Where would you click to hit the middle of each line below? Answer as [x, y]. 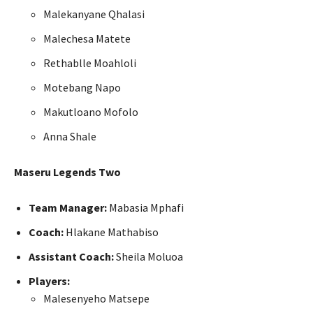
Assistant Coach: [71, 257]
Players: [49, 281]
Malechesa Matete [87, 39]
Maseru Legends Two [67, 172]
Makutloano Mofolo [91, 112]
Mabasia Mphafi [145, 208]
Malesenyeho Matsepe [96, 299]
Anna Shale [70, 137]
